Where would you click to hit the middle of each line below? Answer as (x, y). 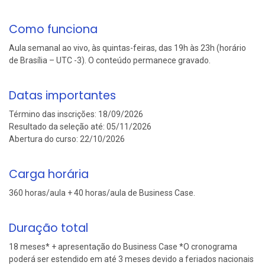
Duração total (49, 228)
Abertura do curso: (44, 139)
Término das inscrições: (54, 114)
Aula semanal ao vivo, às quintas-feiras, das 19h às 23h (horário (127, 48)
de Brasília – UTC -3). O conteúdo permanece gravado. (110, 61)
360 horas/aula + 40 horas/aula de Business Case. (102, 193)
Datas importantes (62, 96)
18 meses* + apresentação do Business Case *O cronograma (123, 247)
